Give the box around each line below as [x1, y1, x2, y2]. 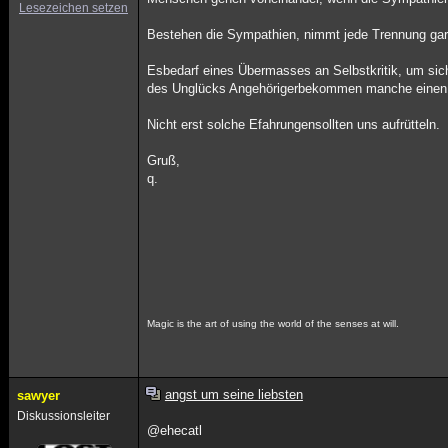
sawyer [17, 388, 60, 403]
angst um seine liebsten [164, 387, 303, 402]
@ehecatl [147, 423, 203, 438]
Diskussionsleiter [17, 409, 110, 423]
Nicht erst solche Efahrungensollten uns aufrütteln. [147, 117, 441, 132]
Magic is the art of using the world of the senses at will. [147, 318, 400, 329]
